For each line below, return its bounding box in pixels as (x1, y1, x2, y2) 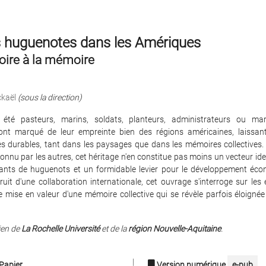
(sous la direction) (17, 93, 82, 102)
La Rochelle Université (21, 224, 100, 233)
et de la (99, 224, 128, 233)
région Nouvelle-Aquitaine (128, 224, 221, 233)
